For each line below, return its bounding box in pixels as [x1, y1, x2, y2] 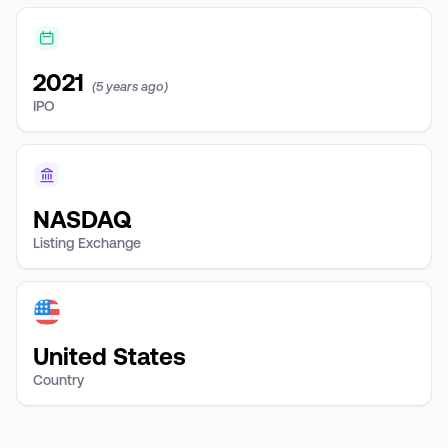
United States [33, 343, 186, 370]
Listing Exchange [33, 235, 141, 251]
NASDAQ [33, 206, 131, 233]
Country [33, 372, 84, 388]
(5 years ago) [92, 79, 168, 94]
